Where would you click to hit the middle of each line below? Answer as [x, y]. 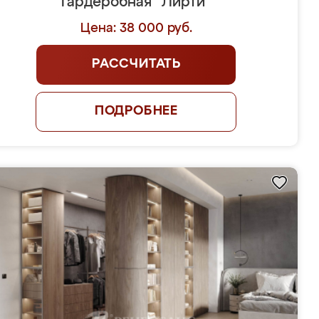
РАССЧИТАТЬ [136, 64]
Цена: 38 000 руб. [136, 28]
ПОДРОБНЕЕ [136, 111]
